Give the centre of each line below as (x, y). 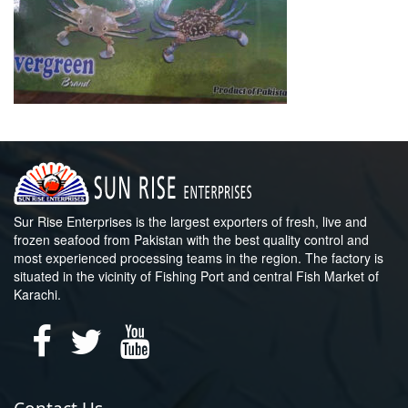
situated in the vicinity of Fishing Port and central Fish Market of (196, 275)
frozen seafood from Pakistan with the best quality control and (191, 239)
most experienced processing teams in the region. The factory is (199, 257)
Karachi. (37, 294)
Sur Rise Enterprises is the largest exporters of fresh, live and (190, 221)
